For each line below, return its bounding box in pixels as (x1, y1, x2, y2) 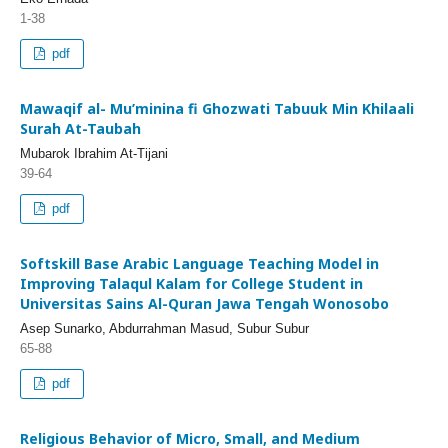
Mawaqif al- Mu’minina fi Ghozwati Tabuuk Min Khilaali (20, 98, 414, 118)
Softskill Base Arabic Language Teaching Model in (20, 253, 379, 273)
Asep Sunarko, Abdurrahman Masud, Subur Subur (20, 320, 309, 336)
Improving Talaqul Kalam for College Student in (20, 273, 363, 293)
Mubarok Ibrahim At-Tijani (20, 145, 168, 161)
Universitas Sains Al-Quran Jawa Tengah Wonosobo (20, 293, 389, 313)
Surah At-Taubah (20, 118, 141, 138)
